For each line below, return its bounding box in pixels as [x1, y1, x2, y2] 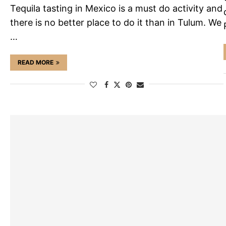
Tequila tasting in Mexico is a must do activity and [10, 3, 222, 14]
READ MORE [18, 58, 53, 66]
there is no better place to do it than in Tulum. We [10, 17, 221, 28]
